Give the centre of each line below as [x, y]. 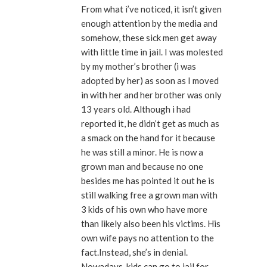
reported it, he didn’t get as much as [150, 123]
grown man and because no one [142, 166]
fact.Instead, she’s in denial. [134, 252]
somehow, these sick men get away [149, 37]
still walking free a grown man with [149, 195]
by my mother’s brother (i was [139, 66]
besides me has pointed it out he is [148, 180]
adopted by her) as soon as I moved [150, 80]
